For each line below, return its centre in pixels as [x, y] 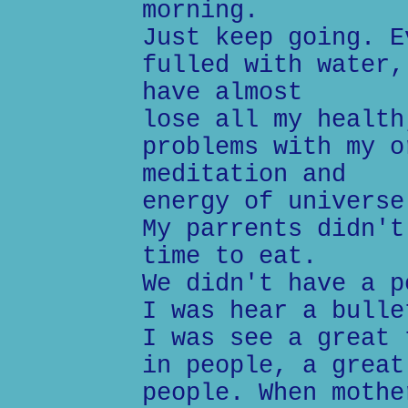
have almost [222, 93]
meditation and [244, 175]
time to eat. [229, 257]
